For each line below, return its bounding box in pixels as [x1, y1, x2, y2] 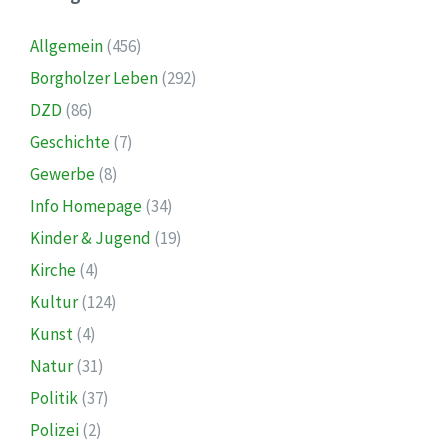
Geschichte [30, 130, 110, 153]
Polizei [30, 418, 79, 441]
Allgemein [30, 34, 103, 57]
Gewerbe [30, 162, 95, 185]
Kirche [30, 258, 76, 281]
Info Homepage [30, 194, 142, 217]
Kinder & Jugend [30, 226, 151, 249]
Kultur [30, 290, 78, 313]
